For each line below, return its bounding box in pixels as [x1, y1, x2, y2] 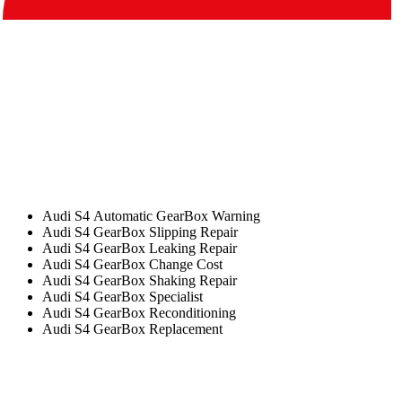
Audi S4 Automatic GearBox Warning [41, 208, 260, 223]
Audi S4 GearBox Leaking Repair [41, 240, 237, 256]
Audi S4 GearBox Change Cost [41, 257, 223, 272]
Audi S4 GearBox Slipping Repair [41, 224, 238, 240]
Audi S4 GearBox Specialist [41, 289, 203, 304]
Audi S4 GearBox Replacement [41, 321, 223, 336]
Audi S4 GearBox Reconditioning [41, 305, 236, 320]
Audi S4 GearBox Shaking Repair [41, 273, 237, 288]
